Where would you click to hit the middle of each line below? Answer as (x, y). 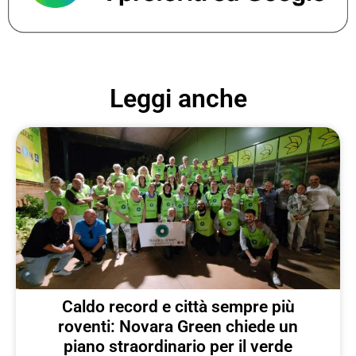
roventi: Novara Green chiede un (178, 327)
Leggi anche (178, 99)
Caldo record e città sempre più (178, 307)
